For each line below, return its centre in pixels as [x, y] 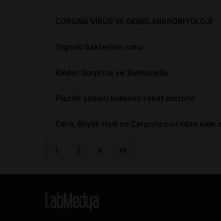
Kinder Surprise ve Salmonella [111, 73]
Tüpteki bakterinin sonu [99, 47]
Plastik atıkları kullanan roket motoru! [125, 98]
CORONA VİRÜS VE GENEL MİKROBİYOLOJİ [134, 21]
